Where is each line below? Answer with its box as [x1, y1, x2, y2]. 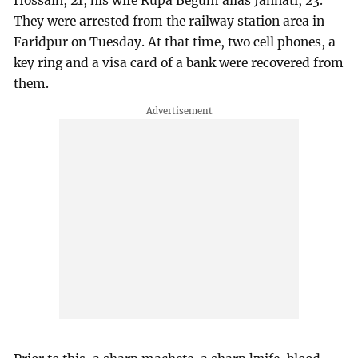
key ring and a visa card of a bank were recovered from [14, 54, 344, 70]
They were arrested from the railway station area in [14, 13, 325, 29]
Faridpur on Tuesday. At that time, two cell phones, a [14, 34, 336, 50]
